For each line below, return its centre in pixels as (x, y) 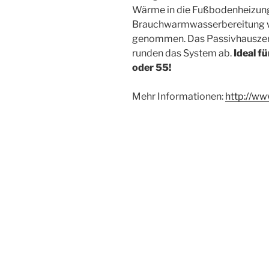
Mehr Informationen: (179, 96)
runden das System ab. (182, 53)
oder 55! (152, 67)
